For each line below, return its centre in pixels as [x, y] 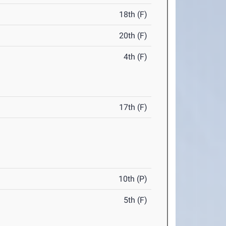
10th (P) [133, 179]
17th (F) [133, 107]
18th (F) [133, 15]
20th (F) [133, 36]
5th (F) [136, 200]
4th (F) [136, 57]
